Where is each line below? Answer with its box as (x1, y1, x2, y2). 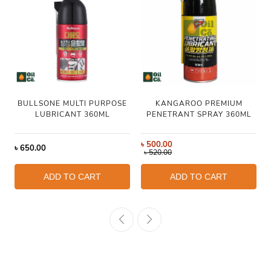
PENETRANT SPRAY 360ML (146, 109, 252, 119)
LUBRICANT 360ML (34, 109, 110, 119)
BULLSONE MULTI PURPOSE (18, 98, 127, 108)
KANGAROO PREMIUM (155, 98, 243, 108)
